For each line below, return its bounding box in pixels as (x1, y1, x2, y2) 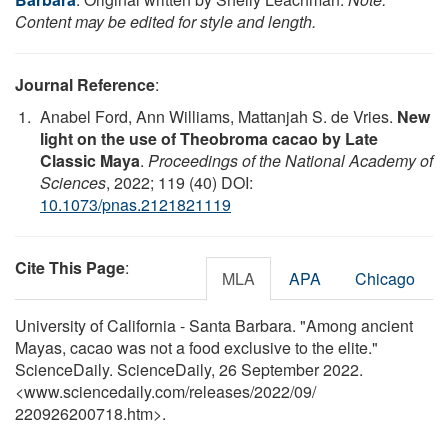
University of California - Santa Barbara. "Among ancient (15, 313, 413, 337)
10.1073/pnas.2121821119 (40, 192, 231, 216)
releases (189, 379, 250, 403)
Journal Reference (15, 72, 155, 96)
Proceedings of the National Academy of (148, 148, 433, 172)
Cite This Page (15, 255, 125, 279)
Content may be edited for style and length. (15, 9, 316, 33)
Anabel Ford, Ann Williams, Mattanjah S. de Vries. (40, 104, 397, 128)
